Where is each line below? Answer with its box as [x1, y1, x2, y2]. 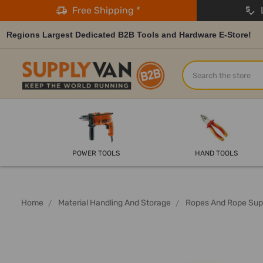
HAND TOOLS [194, 149, 238, 158]
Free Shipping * [68, 5, 141, 16]
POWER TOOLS [72, 149, 120, 158]
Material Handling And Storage [58, 198, 171, 208]
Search [182, 62, 213, 73]
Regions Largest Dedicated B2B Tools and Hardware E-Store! [6, 29, 251, 39]
